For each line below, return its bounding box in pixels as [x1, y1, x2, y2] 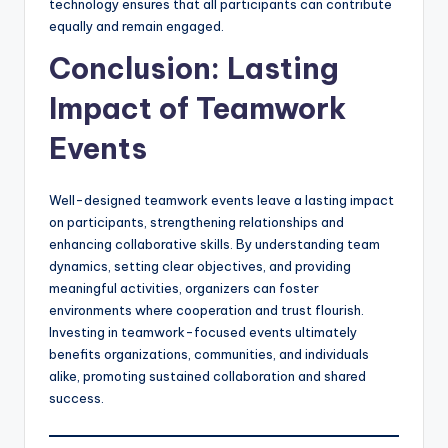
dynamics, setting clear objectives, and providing [49, 258, 351, 275]
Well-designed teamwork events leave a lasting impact [49, 192, 394, 209]
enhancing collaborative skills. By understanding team [49, 236, 380, 253]
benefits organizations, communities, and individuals [49, 346, 369, 363]
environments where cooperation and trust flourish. [49, 302, 364, 319]
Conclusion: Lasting [49, 50, 339, 88]
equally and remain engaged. [49, 18, 224, 35]
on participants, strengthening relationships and [49, 214, 344, 231]
